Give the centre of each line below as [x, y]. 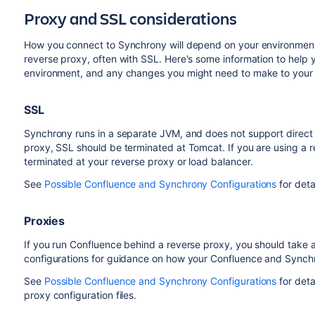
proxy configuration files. [82, 295]
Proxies [44, 221]
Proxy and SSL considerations [131, 18]
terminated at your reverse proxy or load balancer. [140, 161]
